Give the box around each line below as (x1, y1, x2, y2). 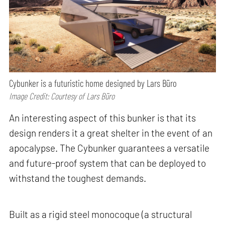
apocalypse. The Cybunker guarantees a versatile (9, 142, 210, 154)
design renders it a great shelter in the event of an (9, 127, 213, 139)
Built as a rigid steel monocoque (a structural (9, 208, 192, 220)
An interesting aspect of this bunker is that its (9, 112, 196, 124)
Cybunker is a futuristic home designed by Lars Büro (9, 77, 177, 89)
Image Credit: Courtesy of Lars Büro (9, 90, 115, 101)
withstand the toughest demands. (9, 172, 147, 184)
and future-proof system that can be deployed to (9, 157, 206, 169)
